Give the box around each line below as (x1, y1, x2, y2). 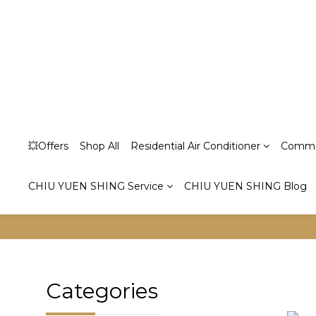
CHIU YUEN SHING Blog (184, 180, 307, 193)
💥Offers (28, 140, 68, 152)
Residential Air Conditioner (130, 140, 260, 152)
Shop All (80, 140, 119, 152)
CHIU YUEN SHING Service (28, 180, 164, 193)
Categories (46, 278, 158, 304)
